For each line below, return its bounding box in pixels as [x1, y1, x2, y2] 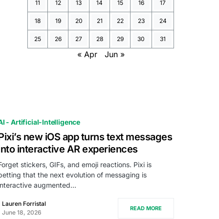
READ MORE [130, 205, 162, 212]
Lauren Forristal [2, 200, 46, 207]
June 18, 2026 [2, 209, 42, 216]
